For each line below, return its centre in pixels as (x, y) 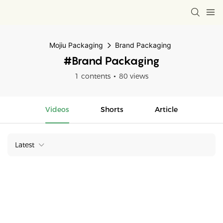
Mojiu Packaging (76, 45)
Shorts (112, 110)
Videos (57, 110)
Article (166, 110)
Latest (25, 145)
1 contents (93, 76)
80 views (134, 76)
